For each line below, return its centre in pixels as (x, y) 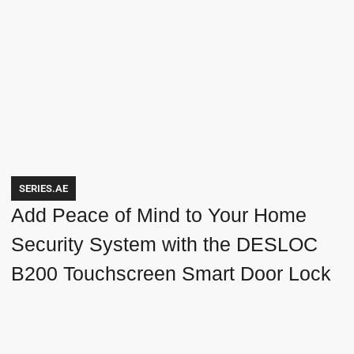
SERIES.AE (44, 188)
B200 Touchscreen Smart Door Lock (171, 273)
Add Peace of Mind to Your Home (159, 215)
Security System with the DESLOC (165, 244)
